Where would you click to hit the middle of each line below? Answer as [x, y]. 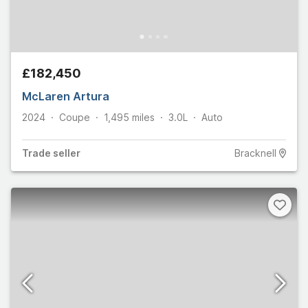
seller [66, 153]
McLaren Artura [66, 97]
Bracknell [255, 153]
